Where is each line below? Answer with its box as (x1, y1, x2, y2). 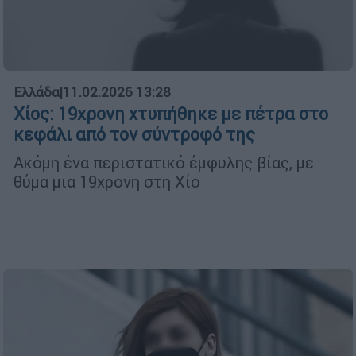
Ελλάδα (14, 83, 60, 102)
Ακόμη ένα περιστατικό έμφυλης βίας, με (14, 153, 314, 173)
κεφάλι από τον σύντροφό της (14, 124, 255, 146)
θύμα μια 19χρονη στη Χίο (14, 172, 200, 192)
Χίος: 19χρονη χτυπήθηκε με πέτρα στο (14, 103, 328, 126)
